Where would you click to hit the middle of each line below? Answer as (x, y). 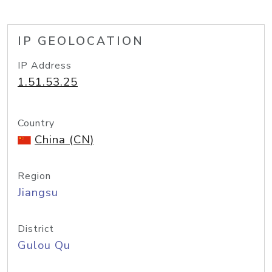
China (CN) (64, 140)
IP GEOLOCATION (81, 41)
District (36, 229)
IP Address (45, 66)
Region (34, 176)
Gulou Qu (44, 245)
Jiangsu (38, 192)
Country (36, 123)
